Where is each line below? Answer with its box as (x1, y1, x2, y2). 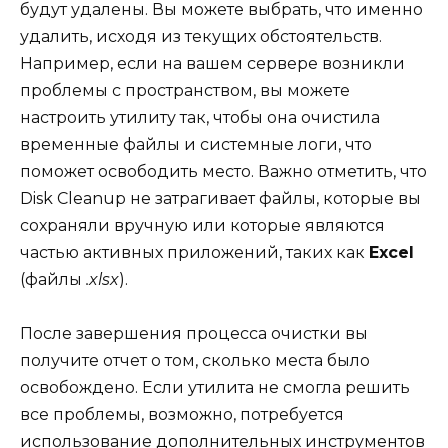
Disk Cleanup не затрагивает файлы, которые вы (20, 189, 421, 209)
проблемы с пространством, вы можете (20, 81, 350, 101)
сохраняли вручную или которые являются (20, 216, 385, 236)
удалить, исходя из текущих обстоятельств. (20, 27, 382, 47)
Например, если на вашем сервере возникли (20, 54, 405, 74)
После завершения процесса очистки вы (20, 324, 368, 344)
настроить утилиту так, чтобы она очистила (20, 108, 380, 128)
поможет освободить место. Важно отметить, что (20, 162, 427, 182)
